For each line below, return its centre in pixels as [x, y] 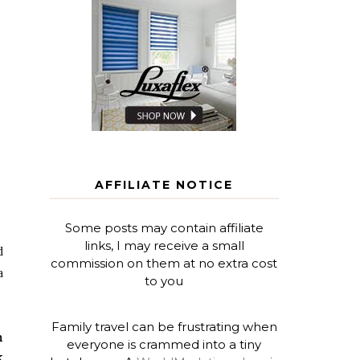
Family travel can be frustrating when [164, 326]
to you [164, 280]
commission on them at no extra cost [164, 263]
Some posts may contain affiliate [164, 227]
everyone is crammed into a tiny [164, 344]
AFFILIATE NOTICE [164, 184]
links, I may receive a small [164, 245]
